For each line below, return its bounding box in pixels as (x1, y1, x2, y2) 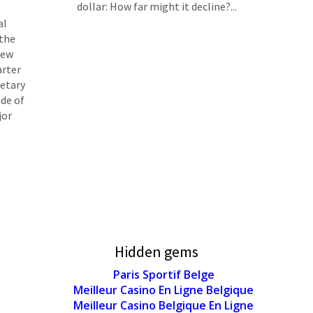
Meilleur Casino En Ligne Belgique (73, 282, 254, 298)
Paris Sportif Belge (112, 266, 214, 282)
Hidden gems (115, 241, 198, 261)
